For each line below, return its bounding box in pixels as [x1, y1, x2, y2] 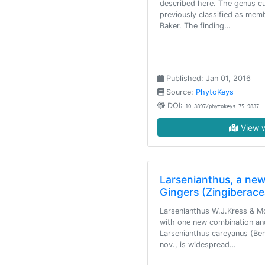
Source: [164, 88, 196, 96]
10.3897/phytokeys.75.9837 [185, 104, 259, 109]
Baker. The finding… [160, 21, 231, 30]
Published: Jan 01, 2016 [164, 74, 251, 83]
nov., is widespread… [160, 240, 236, 249]
